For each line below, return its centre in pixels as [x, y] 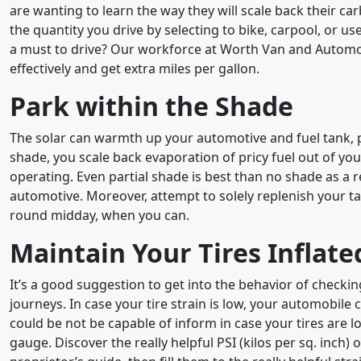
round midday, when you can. [100, 215]
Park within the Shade [151, 106]
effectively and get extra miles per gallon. [135, 68]
